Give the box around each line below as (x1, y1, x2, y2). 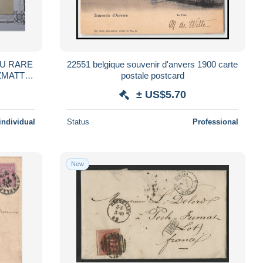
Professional (192, 117, 238, 126)
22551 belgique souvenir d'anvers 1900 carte (67, 59, 238, 69)
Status (66, 117, 89, 126)
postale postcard (120, 70, 184, 80)
